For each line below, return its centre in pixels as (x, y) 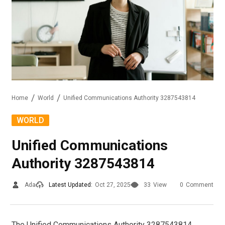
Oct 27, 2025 (113, 185)
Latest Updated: (71, 185)
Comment (200, 185)
